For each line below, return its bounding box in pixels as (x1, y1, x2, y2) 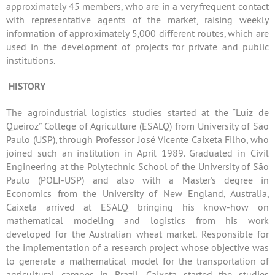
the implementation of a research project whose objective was (6, 241, 269, 254)
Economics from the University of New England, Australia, (6, 187, 269, 199)
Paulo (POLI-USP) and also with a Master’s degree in (6, 174, 269, 186)
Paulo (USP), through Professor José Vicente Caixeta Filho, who (6, 133, 269, 145)
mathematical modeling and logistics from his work (6, 214, 269, 227)
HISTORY (9, 80, 45, 93)
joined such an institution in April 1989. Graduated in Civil (6, 147, 269, 159)
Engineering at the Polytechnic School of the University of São (6, 160, 269, 172)
